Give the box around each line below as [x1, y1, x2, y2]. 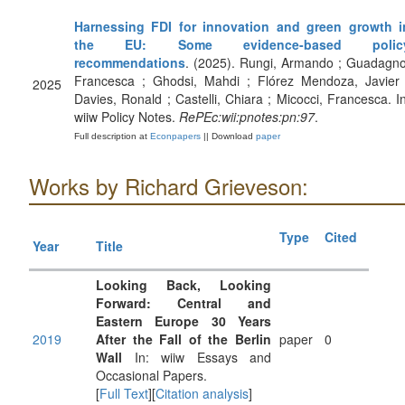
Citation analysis [155, 384, 249, 402]
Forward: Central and [96, 294, 271, 312]
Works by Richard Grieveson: [29, 170, 308, 202]
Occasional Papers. [96, 366, 207, 384]
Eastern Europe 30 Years [96, 312, 271, 330]
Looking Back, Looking [96, 276, 271, 294]
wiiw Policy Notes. [74, 108, 179, 126]
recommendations [74, 53, 185, 71]
